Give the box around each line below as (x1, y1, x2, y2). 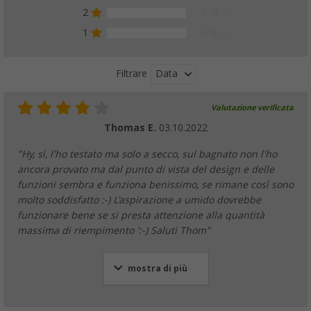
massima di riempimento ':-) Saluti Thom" (17, 224, 210, 236)
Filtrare (115, 68, 147, 80)
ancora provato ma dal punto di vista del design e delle (17, 163, 274, 175)
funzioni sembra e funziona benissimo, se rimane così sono (17, 178, 294, 190)
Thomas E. (103, 121, 159, 133)
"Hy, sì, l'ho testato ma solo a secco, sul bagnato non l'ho (17, 148, 277, 160)
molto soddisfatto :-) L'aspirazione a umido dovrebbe (17, 194, 261, 205)
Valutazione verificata (211, 103, 294, 112)
